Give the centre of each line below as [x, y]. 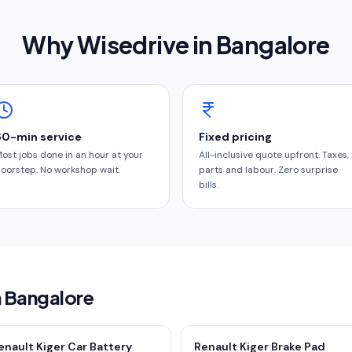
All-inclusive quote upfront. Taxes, [274, 155]
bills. [209, 185]
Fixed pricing [235, 137]
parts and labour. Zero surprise [268, 170]
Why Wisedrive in [119, 45]
